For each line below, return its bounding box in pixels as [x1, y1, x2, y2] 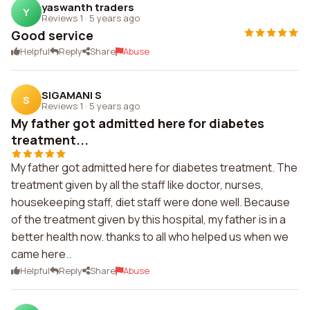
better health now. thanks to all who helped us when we [11, 229, 289, 244]
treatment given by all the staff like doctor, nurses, [11, 177, 264, 192]
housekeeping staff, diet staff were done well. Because [11, 194, 290, 210]
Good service [11, 27, 93, 44]
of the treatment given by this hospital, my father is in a [11, 212, 286, 227]
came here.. [11, 246, 71, 262]
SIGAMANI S [42, 87, 102, 102]
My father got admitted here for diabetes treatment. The [11, 160, 298, 175]
